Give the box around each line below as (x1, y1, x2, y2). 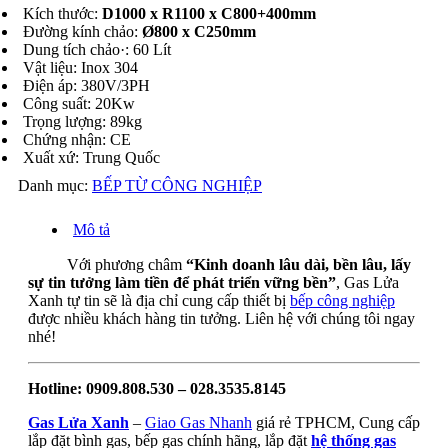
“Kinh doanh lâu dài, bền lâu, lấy (186, 255, 411, 273)
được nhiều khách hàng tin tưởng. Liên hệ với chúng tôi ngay (28, 309, 415, 327)
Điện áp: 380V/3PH (23, 76, 150, 94)
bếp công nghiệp (290, 291, 395, 309)
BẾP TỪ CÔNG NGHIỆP (92, 176, 262, 194)
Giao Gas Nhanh (145, 413, 252, 431)
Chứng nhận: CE (23, 130, 131, 148)
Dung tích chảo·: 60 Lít (23, 40, 171, 58)
